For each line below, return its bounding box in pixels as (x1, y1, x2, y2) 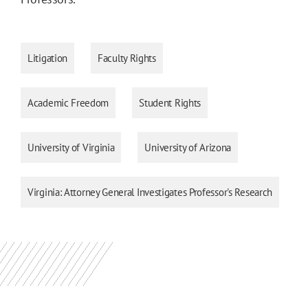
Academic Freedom (27, 96, 109, 109)
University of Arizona (144, 140, 232, 154)
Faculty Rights (98, 51, 156, 65)
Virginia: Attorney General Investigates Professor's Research (27, 185, 272, 199)
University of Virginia (27, 140, 115, 154)
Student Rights (139, 96, 201, 109)
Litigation (27, 51, 67, 65)
